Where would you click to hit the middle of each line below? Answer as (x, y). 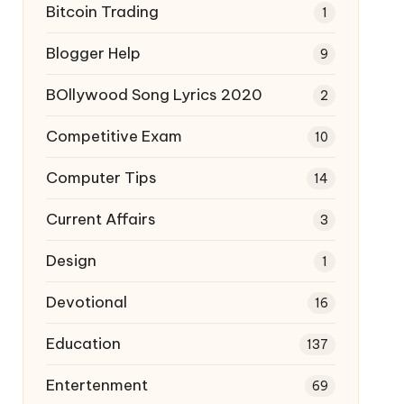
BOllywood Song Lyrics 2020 (154, 94)
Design (71, 260)
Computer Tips (101, 177)
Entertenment (96, 385)
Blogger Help (93, 53)
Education (83, 343)
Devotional (86, 302)
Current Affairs (101, 219)
